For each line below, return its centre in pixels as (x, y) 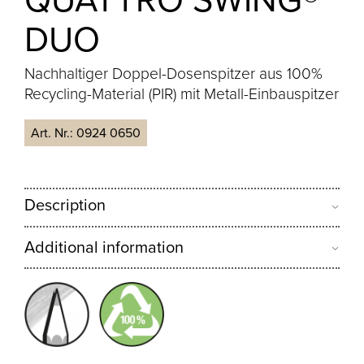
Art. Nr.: (54, 133)
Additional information (104, 247)
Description (65, 205)
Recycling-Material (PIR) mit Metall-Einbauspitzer (182, 94)
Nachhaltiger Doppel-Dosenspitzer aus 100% (174, 74)
